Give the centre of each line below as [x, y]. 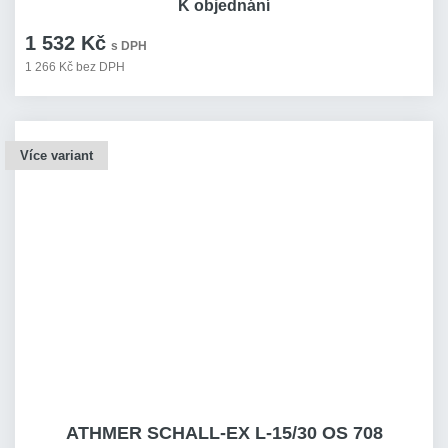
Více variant [56, 155]
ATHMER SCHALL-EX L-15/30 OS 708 [224, 433]
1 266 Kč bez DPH [75, 67]
